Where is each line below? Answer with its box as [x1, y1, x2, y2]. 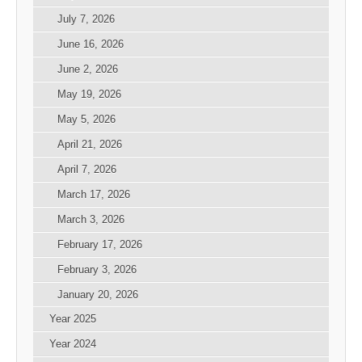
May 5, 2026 [57, 113, 116, 126]
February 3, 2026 [57, 263, 137, 276]
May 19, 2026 [57, 88, 121, 101]
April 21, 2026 [57, 138, 122, 151]
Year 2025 [49, 313, 96, 326]
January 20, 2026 [57, 288, 138, 301]
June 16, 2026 [57, 38, 124, 51]
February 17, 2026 [57, 238, 142, 251]
